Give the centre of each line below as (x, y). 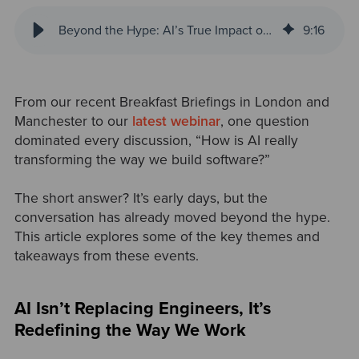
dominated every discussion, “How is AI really (156, 140)
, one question (264, 121)
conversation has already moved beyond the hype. (172, 217)
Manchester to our (71, 121)
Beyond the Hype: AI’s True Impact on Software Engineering (267, 30)
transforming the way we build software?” (142, 159)
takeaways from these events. (108, 256)
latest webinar (174, 121)
